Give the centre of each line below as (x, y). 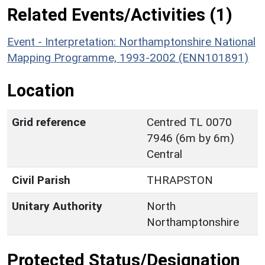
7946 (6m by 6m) (190, 138)
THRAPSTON (180, 180)
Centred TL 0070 (189, 122)
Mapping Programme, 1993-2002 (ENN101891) (128, 57)
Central (164, 154)
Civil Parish (41, 180)
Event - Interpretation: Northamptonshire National (131, 41)
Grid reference (49, 122)
